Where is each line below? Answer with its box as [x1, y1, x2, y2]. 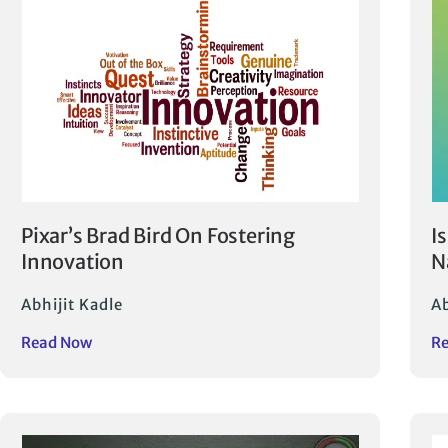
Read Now [21, 333, 92, 353]
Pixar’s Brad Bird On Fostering [21, 223, 296, 249]
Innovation [21, 249, 125, 275]
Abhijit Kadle [21, 295, 123, 315]
